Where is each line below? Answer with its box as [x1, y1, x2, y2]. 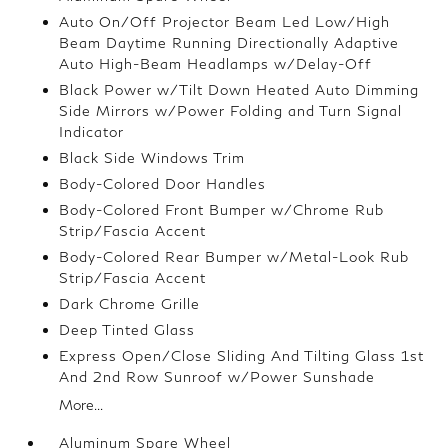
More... [59, 396, 104, 413]
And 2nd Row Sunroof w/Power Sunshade [59, 368, 376, 385]
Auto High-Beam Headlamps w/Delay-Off [59, 55, 373, 72]
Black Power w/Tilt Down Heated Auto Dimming [59, 81, 420, 98]
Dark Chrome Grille [59, 295, 201, 312]
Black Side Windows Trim [59, 149, 246, 166]
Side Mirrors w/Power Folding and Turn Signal [59, 102, 403, 119]
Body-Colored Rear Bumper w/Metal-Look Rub [59, 248, 410, 265]
